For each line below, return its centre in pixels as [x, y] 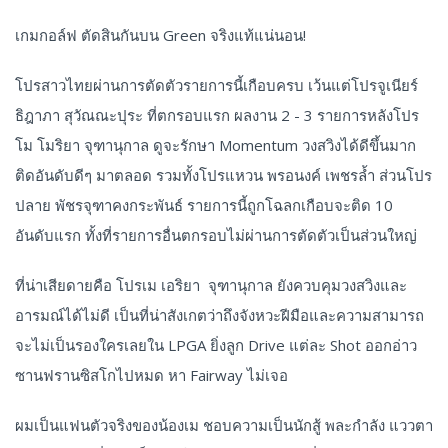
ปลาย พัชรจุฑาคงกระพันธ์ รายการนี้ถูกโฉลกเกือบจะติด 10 [204, 205]
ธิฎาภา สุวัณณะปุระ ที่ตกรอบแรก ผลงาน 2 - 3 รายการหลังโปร [217, 115]
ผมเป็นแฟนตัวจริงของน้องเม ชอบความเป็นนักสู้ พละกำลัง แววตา [224, 425]
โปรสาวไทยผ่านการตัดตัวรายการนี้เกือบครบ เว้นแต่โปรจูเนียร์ [216, 85]
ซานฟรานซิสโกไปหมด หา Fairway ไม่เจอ [151, 375]
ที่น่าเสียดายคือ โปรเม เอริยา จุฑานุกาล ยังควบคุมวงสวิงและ [211, 285]
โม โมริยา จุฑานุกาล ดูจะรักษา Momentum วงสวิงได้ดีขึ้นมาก [215, 145]
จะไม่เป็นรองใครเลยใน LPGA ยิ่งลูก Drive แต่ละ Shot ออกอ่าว [216, 345]
